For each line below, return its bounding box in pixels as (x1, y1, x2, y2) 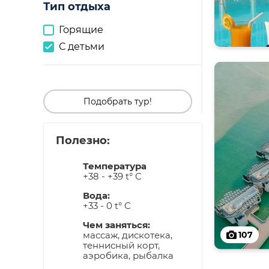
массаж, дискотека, (82, 229, 172, 241)
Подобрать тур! (83, 96, 152, 107)
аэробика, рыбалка (82, 250, 174, 261)
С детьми (59, 41, 104, 52)
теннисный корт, (82, 240, 160, 251)
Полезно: (56, 134, 110, 147)
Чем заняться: (82, 219, 150, 231)
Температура (82, 160, 147, 172)
